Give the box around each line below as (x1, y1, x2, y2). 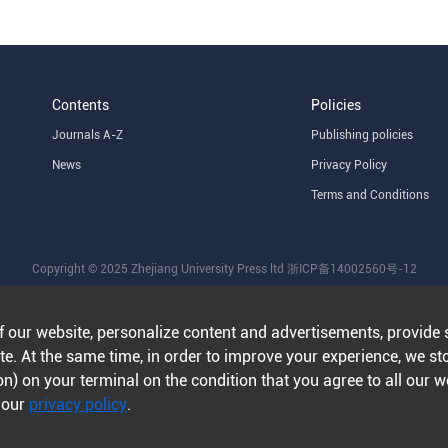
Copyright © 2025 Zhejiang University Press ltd (31, 262, 287, 276)
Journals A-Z (52, 128, 124, 142)
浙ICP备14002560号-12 (286, 262, 417, 276)
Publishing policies (311, 128, 414, 142)
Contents (52, 97, 110, 113)
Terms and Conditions (311, 188, 430, 202)
